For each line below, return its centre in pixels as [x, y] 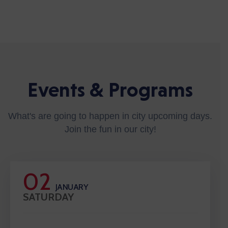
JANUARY [71, 187]
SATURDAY [48, 197]
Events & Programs [110, 90]
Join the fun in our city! [110, 130]
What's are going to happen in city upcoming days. [110, 116]
